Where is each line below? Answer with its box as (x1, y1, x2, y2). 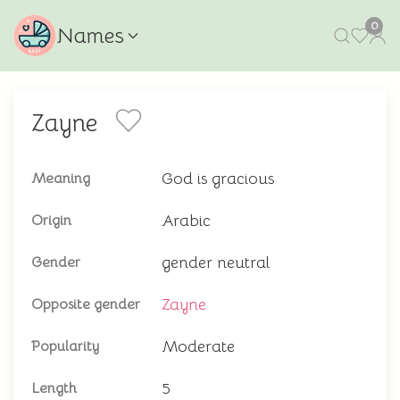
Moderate (162, 337, 235, 356)
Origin (31, 212, 71, 229)
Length (31, 379, 77, 397)
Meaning (31, 170, 90, 187)
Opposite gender (31, 296, 140, 313)
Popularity (31, 337, 99, 355)
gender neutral (162, 253, 270, 272)
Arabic (162, 211, 211, 230)
